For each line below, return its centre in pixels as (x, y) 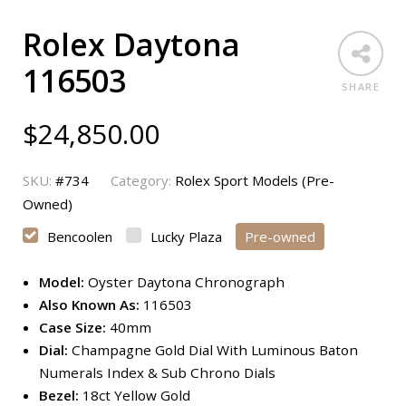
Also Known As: (89, 304)
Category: (143, 180)
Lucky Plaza (186, 236)
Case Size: (74, 327)
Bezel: (60, 395)
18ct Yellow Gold (136, 395)
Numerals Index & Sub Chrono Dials (157, 372)
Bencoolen (80, 236)
